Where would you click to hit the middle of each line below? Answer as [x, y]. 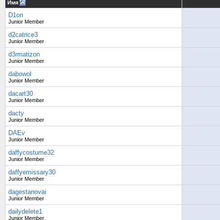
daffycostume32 [31, 152]
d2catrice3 [23, 35]
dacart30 [21, 94]
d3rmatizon [24, 54]
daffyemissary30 [32, 172]
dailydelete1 [25, 211]
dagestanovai [27, 192]
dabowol [20, 74]
